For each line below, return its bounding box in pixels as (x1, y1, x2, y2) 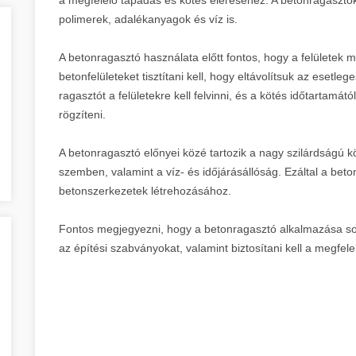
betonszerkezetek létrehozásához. (59, 184, 231, 197)
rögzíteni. (59, 107, 106, 121)
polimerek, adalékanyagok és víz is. (59, 12, 238, 25)
